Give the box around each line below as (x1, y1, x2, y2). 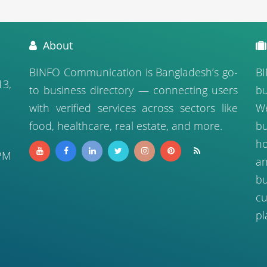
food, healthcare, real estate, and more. (29, 119, 222, 133)
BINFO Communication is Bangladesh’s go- (29, 65, 238, 79)
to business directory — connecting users (29, 83, 238, 97)
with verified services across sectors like (29, 101, 238, 115)
